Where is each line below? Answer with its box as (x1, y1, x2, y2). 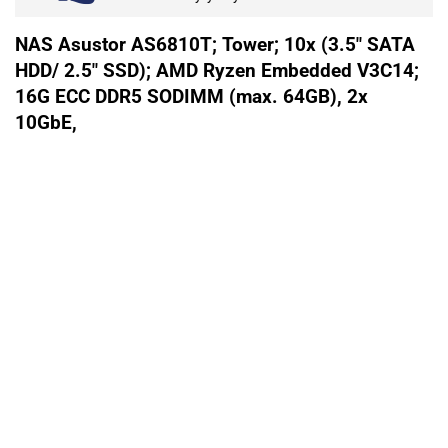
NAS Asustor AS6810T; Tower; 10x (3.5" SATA (15, 34, 415, 57)
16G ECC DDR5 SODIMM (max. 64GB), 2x (15, 86, 368, 109)
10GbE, (15, 112, 77, 135)
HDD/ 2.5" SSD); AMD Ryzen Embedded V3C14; (15, 60, 419, 83)
